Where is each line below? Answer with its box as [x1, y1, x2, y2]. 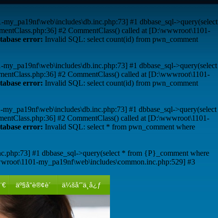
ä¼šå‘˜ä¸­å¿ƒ [61, 181, 101, 189]
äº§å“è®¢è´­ [15, 181, 51, 189]
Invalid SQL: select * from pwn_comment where [43, 123, 195, 131]
